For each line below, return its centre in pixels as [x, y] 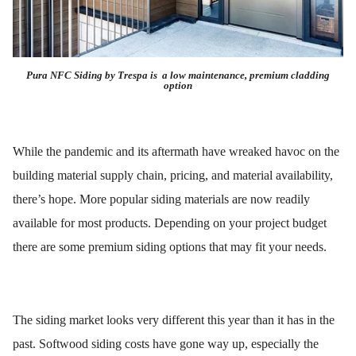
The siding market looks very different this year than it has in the [174, 320]
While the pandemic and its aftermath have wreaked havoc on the [176, 152]
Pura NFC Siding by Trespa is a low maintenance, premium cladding [178, 75]
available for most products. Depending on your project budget [170, 223]
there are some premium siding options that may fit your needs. [170, 247]
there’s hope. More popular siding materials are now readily [161, 199]
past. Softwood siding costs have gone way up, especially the [166, 344]
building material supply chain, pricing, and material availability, [173, 176]
